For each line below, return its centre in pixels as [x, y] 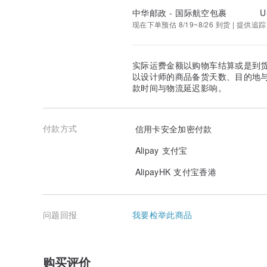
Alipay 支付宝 [160, 150]
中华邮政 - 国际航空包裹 [180, 13]
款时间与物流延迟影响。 [179, 88]
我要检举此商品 [162, 215]
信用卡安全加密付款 [172, 128]
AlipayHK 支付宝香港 [174, 171]
